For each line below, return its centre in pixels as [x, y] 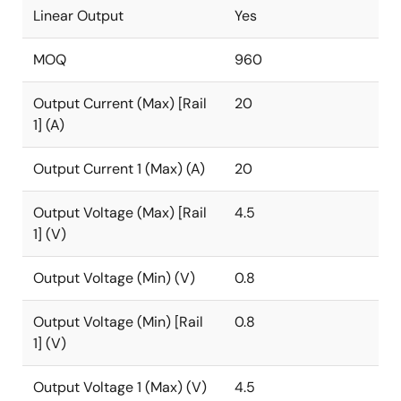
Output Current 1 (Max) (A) [119, 169]
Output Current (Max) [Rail [120, 103]
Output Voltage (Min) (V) [114, 278]
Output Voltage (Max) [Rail [120, 213]
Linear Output [78, 16]
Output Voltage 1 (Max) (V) [120, 387]
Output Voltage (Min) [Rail [118, 322]
